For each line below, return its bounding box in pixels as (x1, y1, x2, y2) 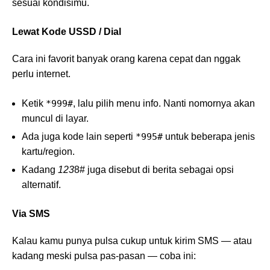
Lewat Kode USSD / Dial (12, 27, 121, 37)
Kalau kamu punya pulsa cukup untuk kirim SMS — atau (12, 236, 252, 246)
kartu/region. (22, 146, 75, 157)
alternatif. (22, 180, 61, 190)
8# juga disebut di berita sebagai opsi (74, 165, 234, 175)
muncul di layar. (22, 113, 89, 124)
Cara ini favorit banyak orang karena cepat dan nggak (12, 54, 240, 64)
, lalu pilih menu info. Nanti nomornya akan (73, 98, 255, 109)
